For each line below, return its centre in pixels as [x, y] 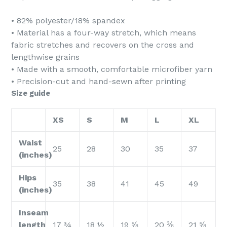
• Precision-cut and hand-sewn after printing [99, 81]
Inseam [34, 213]
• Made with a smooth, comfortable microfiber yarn [112, 69]
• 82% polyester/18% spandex [68, 21]
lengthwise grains [45, 57]
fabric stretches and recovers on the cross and [103, 45]
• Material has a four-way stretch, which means [104, 33]
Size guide [31, 93]
